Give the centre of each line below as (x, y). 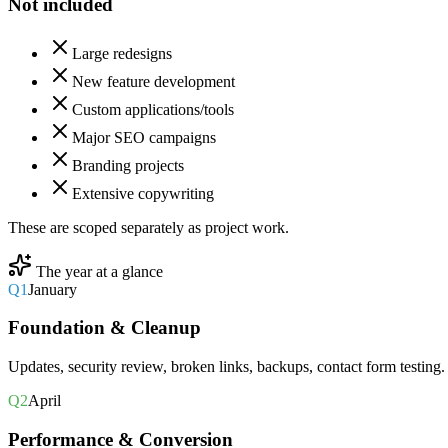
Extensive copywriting (143, 193)
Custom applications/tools (153, 109)
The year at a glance (97, 271)
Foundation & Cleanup (104, 328)
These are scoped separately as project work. (148, 227)
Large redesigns (122, 53)
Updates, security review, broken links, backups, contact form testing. (226, 367)
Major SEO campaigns (144, 137)
